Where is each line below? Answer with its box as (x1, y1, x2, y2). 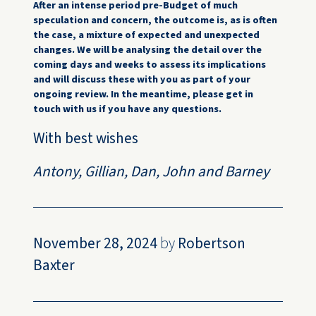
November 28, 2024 (33, 233, 158, 255)
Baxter (33, 255, 75, 276)
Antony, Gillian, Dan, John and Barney (33, 161, 270, 183)
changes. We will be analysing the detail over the (33, 42, 262, 58)
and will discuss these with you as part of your (33, 72, 251, 87)
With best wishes (33, 128, 139, 150)
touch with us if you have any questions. (33, 102, 224, 117)
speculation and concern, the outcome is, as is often (33, 13, 278, 28)
